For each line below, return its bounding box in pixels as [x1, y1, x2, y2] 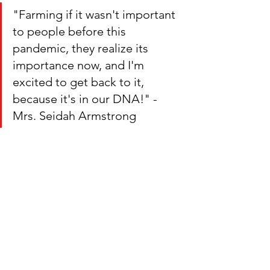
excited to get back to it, [13, 75, 147, 89]
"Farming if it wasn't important [13, 7, 178, 22]
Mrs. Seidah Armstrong [13, 108, 136, 123]
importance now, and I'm [13, 58, 147, 72]
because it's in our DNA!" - [13, 92, 160, 106]
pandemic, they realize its [13, 41, 151, 55]
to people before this [13, 24, 129, 39]
